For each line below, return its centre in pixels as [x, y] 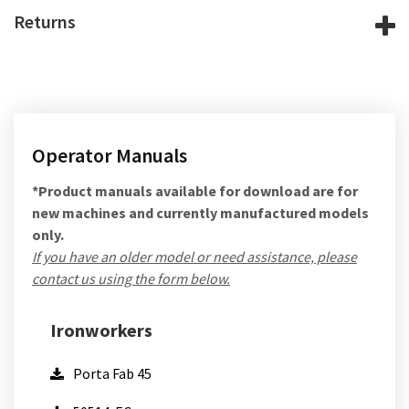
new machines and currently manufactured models [200, 213]
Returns [45, 21]
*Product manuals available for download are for [195, 191]
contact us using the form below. [131, 278]
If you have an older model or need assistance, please [194, 257]
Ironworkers [101, 330]
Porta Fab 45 [112, 373]
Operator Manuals [110, 155]
